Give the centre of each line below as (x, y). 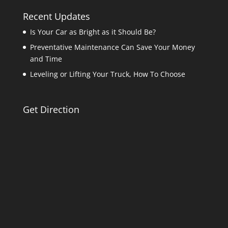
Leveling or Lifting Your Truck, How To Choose (107, 74)
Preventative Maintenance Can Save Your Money (112, 47)
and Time (46, 59)
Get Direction (51, 109)
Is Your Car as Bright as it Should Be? (93, 32)
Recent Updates (56, 17)
